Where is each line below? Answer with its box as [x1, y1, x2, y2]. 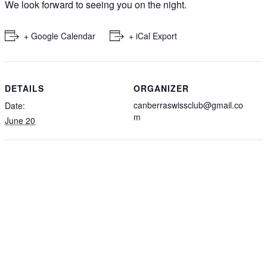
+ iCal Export [129, 29, 177, 42]
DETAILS [5, 82, 44, 95]
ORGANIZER [133, 82, 189, 95]
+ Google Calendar [24, 29, 95, 42]
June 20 [5, 114, 35, 127]
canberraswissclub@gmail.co [133, 99, 243, 111]
